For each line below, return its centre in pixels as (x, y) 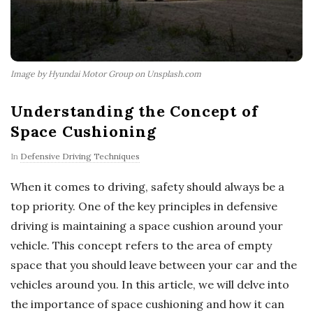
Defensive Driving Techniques (80, 156)
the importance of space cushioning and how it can (147, 304)
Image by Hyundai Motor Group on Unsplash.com (106, 74)
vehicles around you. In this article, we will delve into (150, 285)
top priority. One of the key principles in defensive (144, 206)
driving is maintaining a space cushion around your (147, 226)
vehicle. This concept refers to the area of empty (141, 246)
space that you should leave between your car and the (154, 265)
